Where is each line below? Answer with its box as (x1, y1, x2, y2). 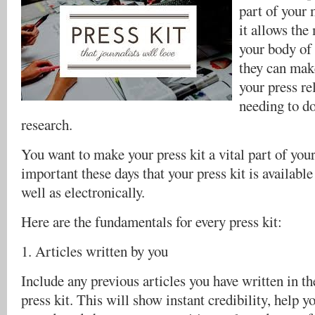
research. (21, 115, 72, 134)
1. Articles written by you (21, 241, 168, 261)
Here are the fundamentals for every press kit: (21, 212, 282, 231)
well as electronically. (21, 182, 145, 202)
